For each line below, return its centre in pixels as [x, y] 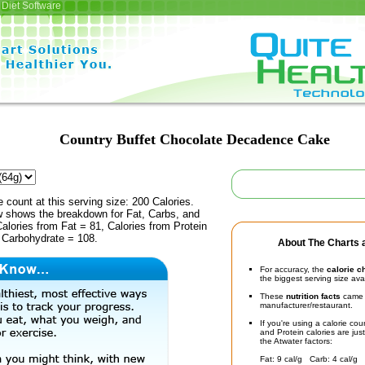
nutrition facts [313, 296]
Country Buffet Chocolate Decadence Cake [195, 139]
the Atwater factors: [296, 341]
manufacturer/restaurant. [306, 305]
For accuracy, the [293, 269]
